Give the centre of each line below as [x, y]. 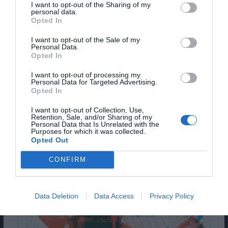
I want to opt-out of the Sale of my [85, 39]
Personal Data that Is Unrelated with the [95, 124]
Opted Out [50, 140]
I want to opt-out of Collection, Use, [88, 110]
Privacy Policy [172, 196]
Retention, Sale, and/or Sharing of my [92, 117]
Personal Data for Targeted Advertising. [94, 82]
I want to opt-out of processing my [86, 75]
